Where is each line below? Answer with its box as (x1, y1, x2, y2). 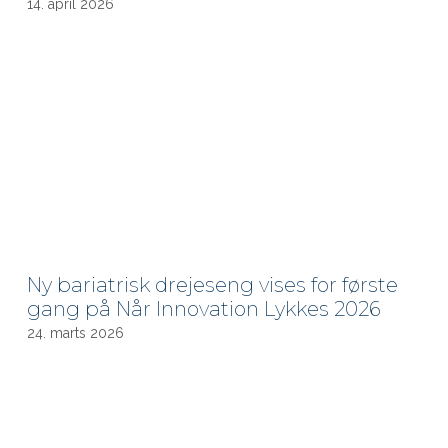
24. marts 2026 (27, 324, 125, 341)
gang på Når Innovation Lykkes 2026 (27, 296, 382, 321)
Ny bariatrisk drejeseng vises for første (27, 272, 399, 297)
